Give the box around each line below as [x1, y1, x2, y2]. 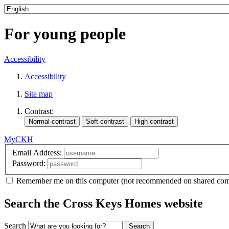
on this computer [65, 176, 119, 186]
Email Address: [12, 148, 62, 157]
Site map [25, 89, 53, 98]
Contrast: [25, 106, 54, 116]
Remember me [16, 176, 63, 186]
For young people [4, 25, 126, 43]
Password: [12, 159, 45, 168]
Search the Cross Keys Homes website [4, 197, 203, 211]
